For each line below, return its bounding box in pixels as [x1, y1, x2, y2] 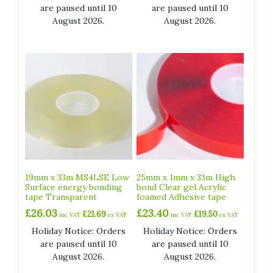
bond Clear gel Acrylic [136, 182, 227, 193]
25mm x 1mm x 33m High [136, 172, 236, 183]
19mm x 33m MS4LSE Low [25, 172, 129, 183]
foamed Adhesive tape [136, 191, 227, 203]
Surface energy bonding [25, 182, 122, 193]
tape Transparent [25, 191, 97, 203]
